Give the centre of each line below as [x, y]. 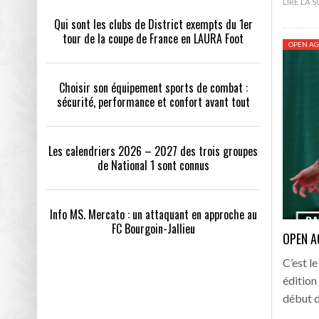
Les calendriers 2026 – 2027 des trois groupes [153, 151]
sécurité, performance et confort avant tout [153, 102]
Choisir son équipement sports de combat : [153, 88]
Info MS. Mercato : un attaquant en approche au [153, 214]
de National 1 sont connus [153, 165]
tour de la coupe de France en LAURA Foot [153, 38]
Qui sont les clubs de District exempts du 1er [153, 24]
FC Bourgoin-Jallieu [153, 229]
